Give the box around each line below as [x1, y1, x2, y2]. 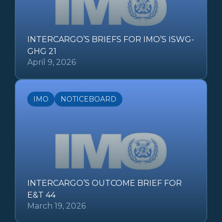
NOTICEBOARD [60, 94, 116, 104]
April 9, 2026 [27, 57, 76, 67]
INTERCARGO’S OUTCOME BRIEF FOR [27, 178, 182, 188]
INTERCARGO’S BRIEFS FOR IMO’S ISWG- [27, 34, 194, 44]
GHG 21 [27, 46, 56, 56]
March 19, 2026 [27, 201, 86, 211]
